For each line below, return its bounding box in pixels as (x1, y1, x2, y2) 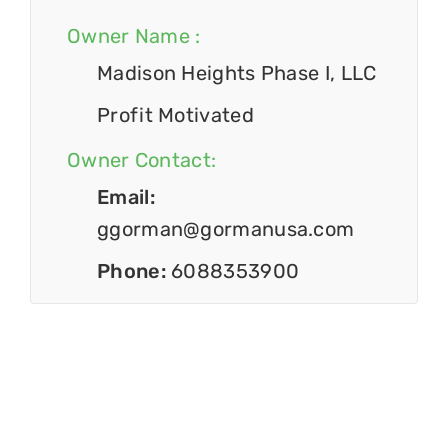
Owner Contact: (67, 148, 217, 173)
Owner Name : (67, 24, 201, 49)
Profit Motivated (97, 103, 254, 128)
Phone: (97, 259, 172, 284)
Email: (97, 185, 155, 210)
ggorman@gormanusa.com (97, 217, 355, 242)
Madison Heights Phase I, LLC (97, 61, 377, 86)
